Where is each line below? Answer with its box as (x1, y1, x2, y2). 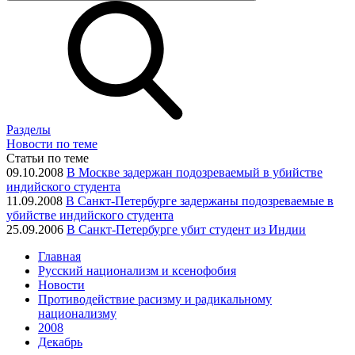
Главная (38, 250, 81, 263)
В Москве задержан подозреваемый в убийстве (67, 166, 323, 179)
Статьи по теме (6, 151, 89, 165)
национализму (38, 307, 116, 320)
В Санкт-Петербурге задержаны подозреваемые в (66, 194, 334, 208)
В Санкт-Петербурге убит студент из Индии (67, 223, 306, 236)
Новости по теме (6, 137, 97, 151)
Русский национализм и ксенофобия (38, 264, 236, 277)
